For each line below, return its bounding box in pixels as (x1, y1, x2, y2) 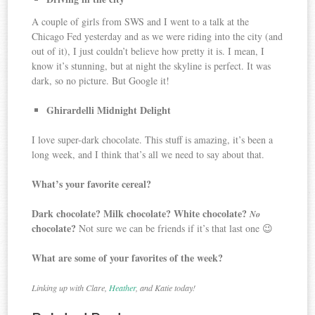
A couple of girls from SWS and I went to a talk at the (32, 14, 250, 28)
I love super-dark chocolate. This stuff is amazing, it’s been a (32, 132, 274, 146)
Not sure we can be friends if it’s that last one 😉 (79, 221, 274, 235)
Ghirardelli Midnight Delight (46, 102, 172, 117)
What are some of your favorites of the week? (32, 250, 224, 265)
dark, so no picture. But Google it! (32, 73, 170, 87)
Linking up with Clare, (32, 281, 110, 293)
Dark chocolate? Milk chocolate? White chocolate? (32, 205, 250, 221)
